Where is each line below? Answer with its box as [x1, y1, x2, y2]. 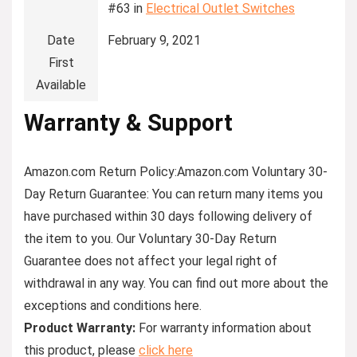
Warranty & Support [24, 108, 233, 136]
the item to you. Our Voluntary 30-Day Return [24, 230, 277, 246]
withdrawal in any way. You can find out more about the [24, 275, 328, 291]
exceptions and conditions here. [24, 297, 202, 313]
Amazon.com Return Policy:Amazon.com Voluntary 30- [24, 163, 328, 179]
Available [36, 76, 86, 92]
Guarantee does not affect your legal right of [24, 253, 277, 269]
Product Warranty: [24, 320, 135, 335]
